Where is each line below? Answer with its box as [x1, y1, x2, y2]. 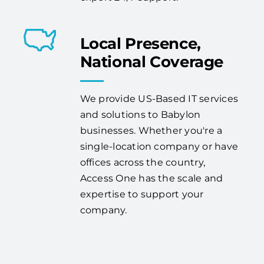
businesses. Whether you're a [80, 125, 223, 137]
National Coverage [80, 52, 224, 72]
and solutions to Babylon [80, 109, 201, 121]
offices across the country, [80, 157, 206, 169]
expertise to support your [80, 189, 204, 200]
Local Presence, [80, 34, 201, 54]
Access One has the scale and [80, 173, 223, 184]
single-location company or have [80, 141, 239, 153]
